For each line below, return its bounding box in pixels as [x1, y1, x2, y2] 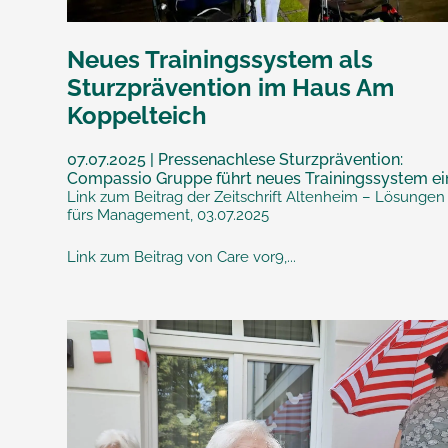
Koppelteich [67, 101, 208, 131]
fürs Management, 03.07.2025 [67, 206, 270, 225]
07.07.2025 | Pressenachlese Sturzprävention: [67, 150, 404, 170]
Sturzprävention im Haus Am [67, 73, 395, 103]
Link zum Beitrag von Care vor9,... [67, 248, 297, 267]
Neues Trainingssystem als [67, 45, 374, 75]
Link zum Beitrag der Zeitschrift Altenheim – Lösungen [67, 188, 446, 207]
